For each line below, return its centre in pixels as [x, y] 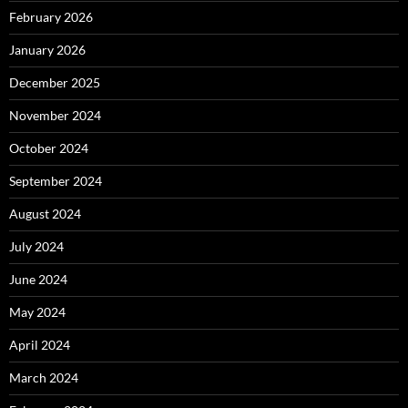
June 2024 [38, 279]
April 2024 [40, 345]
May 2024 [37, 312]
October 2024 [49, 148]
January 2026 [47, 50]
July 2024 [36, 246]
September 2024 [56, 181]
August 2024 [45, 214]
